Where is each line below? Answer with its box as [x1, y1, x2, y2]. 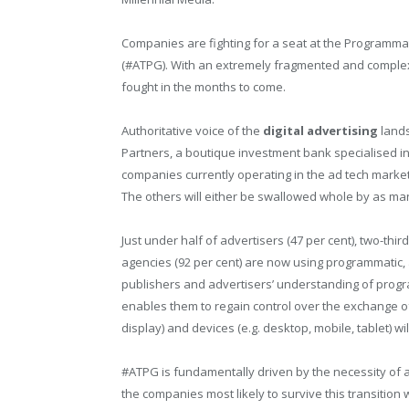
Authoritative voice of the [121, 121, 263, 139]
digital [263, 121, 304, 139]
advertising [307, 121, 378, 139]
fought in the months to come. [121, 78, 286, 95]
